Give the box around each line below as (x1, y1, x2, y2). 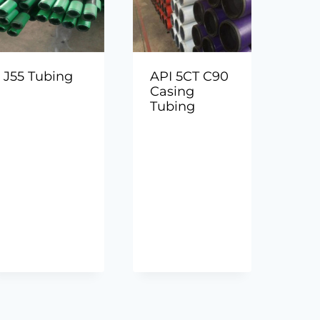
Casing (150, 84, 195, 100)
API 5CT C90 (150, 69, 229, 85)
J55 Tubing (3, 69, 73, 85)
